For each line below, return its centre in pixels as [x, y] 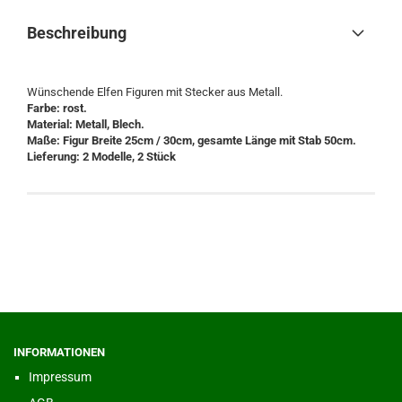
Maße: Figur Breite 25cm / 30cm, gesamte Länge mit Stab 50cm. [192, 140]
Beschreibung [77, 33]
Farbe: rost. [57, 108]
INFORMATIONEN [59, 352]
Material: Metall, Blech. [86, 124]
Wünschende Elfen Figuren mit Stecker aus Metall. [155, 92]
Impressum [60, 377]
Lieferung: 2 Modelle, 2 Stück [101, 157]
